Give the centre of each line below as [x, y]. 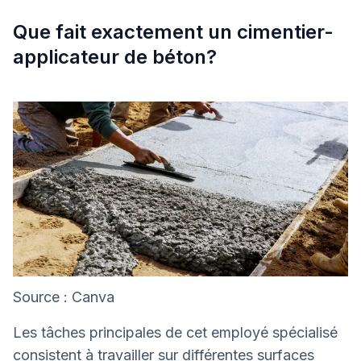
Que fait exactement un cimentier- [173, 32]
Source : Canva [64, 297]
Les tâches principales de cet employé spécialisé [175, 333]
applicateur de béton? [115, 57]
